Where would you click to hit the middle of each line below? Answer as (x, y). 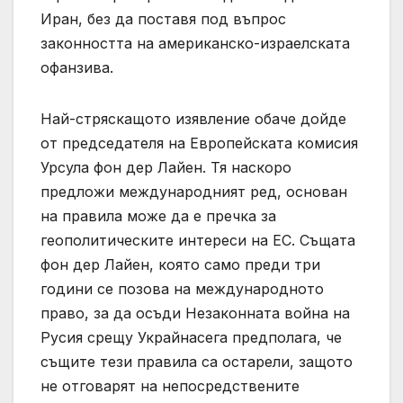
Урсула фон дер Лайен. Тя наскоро (166, 168)
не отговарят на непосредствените (170, 386)
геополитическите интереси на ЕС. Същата (198, 241)
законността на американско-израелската (195, 44)
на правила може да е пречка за (158, 216)
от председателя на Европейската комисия (199, 143)
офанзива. (77, 68)
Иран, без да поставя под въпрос (163, 19)
